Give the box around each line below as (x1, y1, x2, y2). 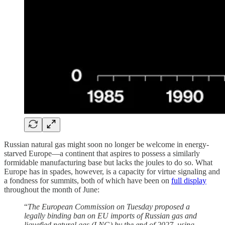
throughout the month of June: (4, 185, 99, 194)
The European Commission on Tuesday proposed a (28, 202, 190, 211)
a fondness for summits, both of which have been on (4, 176, 171, 185)
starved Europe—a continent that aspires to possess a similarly (4, 149, 200, 158)
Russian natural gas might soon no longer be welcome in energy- (4, 140, 209, 149)
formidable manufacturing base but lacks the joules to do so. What (4, 158, 212, 167)
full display (171, 176, 206, 185)
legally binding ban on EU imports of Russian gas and (24, 211, 197, 220)
